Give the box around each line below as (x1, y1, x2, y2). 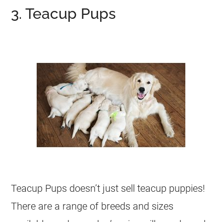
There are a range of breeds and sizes (11, 200, 174, 212)
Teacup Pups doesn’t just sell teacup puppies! (11, 182, 206, 194)
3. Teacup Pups (11, 5, 116, 22)
